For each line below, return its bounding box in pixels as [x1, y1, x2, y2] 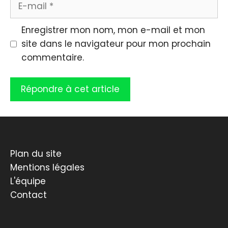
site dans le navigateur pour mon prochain [21, 37, 211, 50]
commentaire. [21, 51, 84, 64]
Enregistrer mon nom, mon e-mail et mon [21, 23, 205, 36]
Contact [10, 189, 47, 202]
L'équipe [10, 175, 46, 188]
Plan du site [10, 148, 62, 160]
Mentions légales [10, 161, 84, 174]
